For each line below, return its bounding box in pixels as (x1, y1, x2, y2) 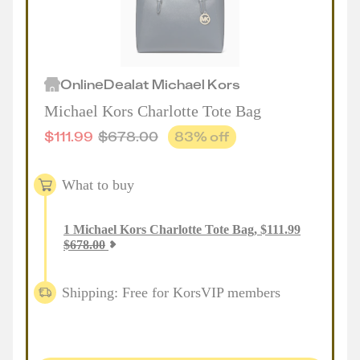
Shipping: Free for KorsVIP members (62, 284, 280, 301)
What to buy (62, 176, 134, 193)
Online (60, 76, 104, 92)
